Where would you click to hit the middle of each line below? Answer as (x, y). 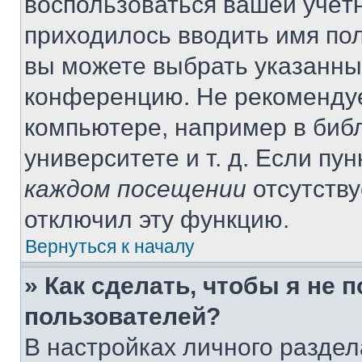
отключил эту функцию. (157, 219)
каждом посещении (135, 189)
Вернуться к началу (110, 246)
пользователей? (122, 316)
